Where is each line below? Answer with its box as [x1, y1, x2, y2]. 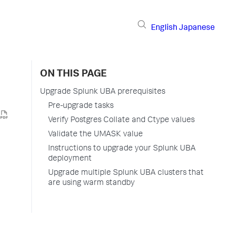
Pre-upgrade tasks [48, 102, 113, 110]
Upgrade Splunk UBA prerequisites [40, 88, 165, 96]
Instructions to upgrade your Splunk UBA [48, 145, 196, 153]
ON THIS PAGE [40, 69, 107, 80]
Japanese [179, 24, 215, 32]
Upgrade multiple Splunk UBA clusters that [48, 169, 204, 177]
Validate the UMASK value [48, 131, 143, 139]
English [151, 24, 177, 32]
